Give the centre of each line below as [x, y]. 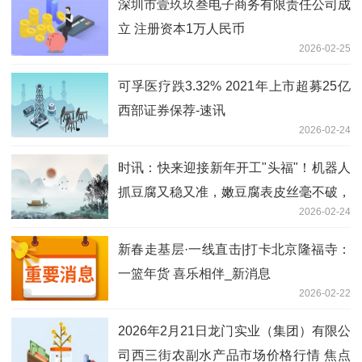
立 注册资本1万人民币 [181, 28]
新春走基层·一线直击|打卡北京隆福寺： [234, 249]
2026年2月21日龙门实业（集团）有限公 [234, 330]
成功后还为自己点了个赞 [189, 216]
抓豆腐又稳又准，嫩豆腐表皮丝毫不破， [234, 192]
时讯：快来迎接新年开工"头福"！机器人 [234, 167]
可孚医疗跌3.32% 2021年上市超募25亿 [234, 86]
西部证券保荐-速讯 [172, 110]
